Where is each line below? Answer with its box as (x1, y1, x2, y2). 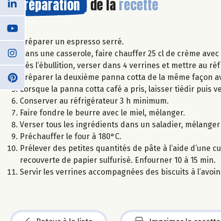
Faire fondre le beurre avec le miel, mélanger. (20, 108, 185, 117)
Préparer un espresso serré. (20, 37, 124, 46)
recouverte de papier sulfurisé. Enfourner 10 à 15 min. (20, 155, 216, 165)
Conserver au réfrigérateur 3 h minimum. (20, 96, 169, 106)
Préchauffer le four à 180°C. (20, 131, 121, 141)
